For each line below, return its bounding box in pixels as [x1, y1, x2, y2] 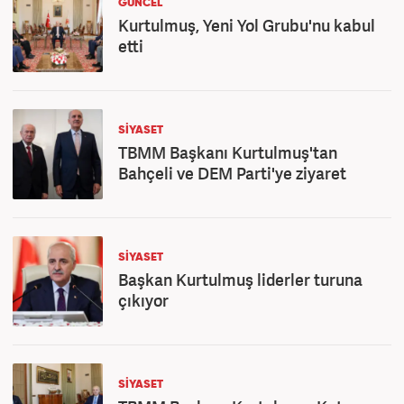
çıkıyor [118, 289, 169, 311]
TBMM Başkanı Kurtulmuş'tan [118, 142, 337, 163]
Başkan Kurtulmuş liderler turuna [118, 269, 363, 290]
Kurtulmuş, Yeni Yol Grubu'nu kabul [118, 14, 375, 36]
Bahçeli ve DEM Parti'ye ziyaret [118, 162, 346, 184]
